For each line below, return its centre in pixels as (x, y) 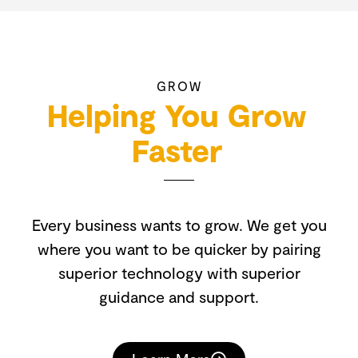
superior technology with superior (179, 272)
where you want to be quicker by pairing (179, 248)
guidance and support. (179, 296)
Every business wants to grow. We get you (179, 224)
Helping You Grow (177, 114)
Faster (177, 149)
